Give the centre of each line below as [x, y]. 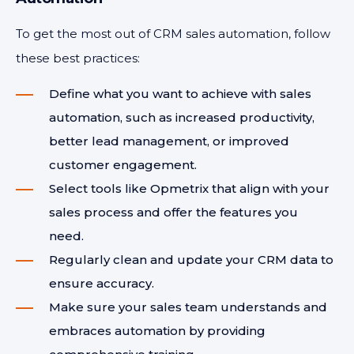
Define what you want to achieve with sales [180, 94]
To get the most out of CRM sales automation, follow [173, 34]
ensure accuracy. [102, 283]
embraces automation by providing [157, 331]
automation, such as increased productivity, [182, 117]
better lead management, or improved [169, 141]
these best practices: [78, 58]
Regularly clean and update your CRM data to [191, 260]
